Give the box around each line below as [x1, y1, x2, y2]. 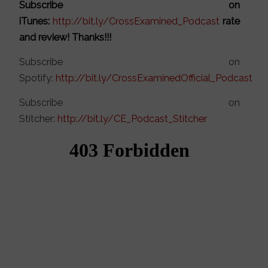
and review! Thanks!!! [19, 32, 112, 44]
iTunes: [19, 16, 50, 28]
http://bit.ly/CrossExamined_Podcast [53, 16, 220, 28]
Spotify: [19, 72, 56, 84]
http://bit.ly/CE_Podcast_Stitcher [57, 112, 208, 124]
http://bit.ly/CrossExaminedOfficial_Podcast [56, 72, 253, 84]
